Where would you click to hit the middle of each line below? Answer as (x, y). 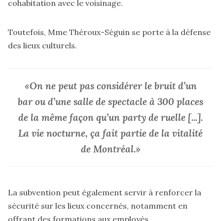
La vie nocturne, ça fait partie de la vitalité (110, 133)
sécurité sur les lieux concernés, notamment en (98, 205)
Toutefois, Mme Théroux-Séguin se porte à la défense (109, 32)
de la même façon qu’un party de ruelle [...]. (110, 118)
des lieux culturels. (42, 45)
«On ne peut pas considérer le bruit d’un (110, 86)
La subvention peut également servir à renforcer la (105, 192)
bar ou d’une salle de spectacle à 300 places (110, 102)
